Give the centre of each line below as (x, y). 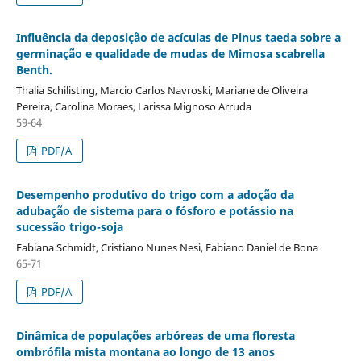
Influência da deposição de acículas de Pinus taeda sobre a (178, 37)
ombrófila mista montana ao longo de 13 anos (145, 351)
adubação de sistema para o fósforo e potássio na (154, 210)
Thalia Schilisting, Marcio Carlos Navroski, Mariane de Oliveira (162, 90)
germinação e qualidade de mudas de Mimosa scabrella (170, 53)
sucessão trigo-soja (69, 226)
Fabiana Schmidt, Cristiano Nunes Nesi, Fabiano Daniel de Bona (167, 247)
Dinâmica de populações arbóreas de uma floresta (155, 335)
